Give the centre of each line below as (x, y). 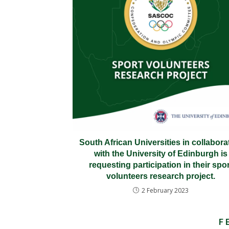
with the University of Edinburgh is (161, 153)
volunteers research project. (161, 176)
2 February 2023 (165, 190)
